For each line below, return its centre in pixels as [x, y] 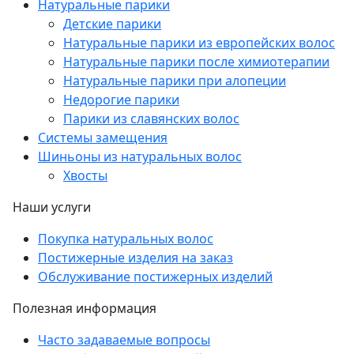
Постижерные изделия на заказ [136, 257]
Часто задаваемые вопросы [124, 339]
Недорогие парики [121, 99]
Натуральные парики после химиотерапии [196, 61]
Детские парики [112, 23]
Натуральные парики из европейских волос [199, 42]
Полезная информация [85, 308]
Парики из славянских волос [151, 118]
